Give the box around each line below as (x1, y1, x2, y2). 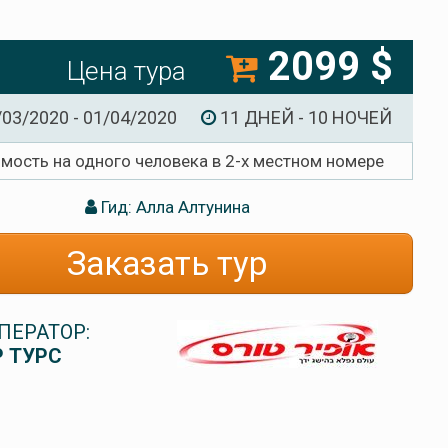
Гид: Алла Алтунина (96, 196, 250, 217)
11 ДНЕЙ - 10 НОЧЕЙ (215, 107, 392, 129)
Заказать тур (66, 243, 268, 283)
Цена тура (67, 56, 186, 87)
